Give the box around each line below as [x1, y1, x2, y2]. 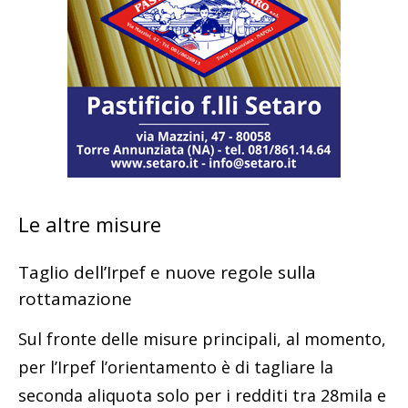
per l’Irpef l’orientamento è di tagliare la [18, 355, 333, 378]
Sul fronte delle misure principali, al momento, [18, 327, 386, 350]
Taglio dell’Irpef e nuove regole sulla [18, 260, 316, 284]
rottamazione [18, 286, 132, 311]
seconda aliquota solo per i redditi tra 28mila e [18, 383, 386, 406]
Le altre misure [18, 209, 161, 238]
